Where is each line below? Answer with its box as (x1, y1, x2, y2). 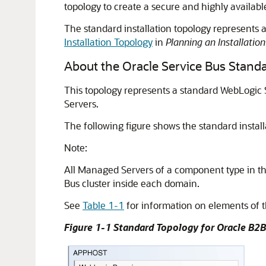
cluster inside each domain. (80, 177, 199, 189)
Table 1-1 (83, 199, 124, 211)
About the (64, 58, 122, 74)
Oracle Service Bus (122, 58, 226, 74)
